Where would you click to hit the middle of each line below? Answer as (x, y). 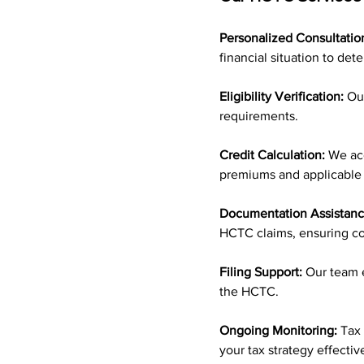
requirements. (259, 116)
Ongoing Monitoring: (278, 330)
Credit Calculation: (272, 155)
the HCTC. (249, 291)
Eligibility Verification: (282, 96)
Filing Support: (261, 272)
